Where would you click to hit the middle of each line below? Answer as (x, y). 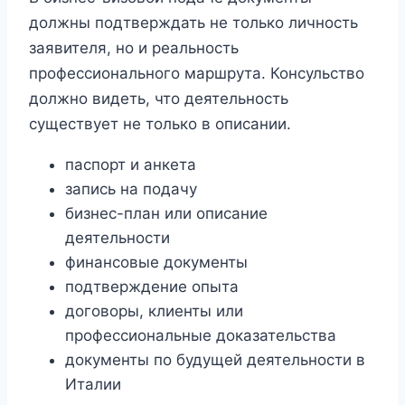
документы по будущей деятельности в (215, 359)
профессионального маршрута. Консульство (197, 73)
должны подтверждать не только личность (193, 22)
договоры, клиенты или (154, 311)
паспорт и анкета (131, 164)
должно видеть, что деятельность (159, 98)
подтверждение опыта (152, 286)
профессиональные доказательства (201, 335)
